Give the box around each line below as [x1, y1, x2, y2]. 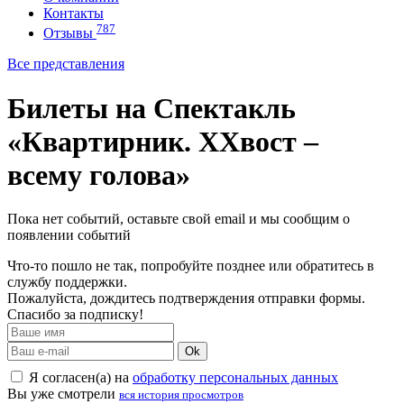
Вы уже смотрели [7, 386, 119, 402]
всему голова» [7, 158, 190, 191]
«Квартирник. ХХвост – [7, 124, 318, 158]
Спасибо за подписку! [7, 307, 143, 323]
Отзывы [43, 25, 96, 41]
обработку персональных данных [133, 370, 338, 386]
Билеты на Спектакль [7, 91, 296, 124]
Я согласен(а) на [25, 370, 133, 386]
